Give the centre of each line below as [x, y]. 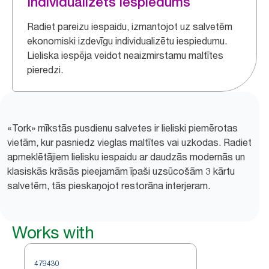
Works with [53, 232]
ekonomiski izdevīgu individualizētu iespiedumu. [127, 41]
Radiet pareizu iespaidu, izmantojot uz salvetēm [130, 26]
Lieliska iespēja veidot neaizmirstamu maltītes [125, 55]
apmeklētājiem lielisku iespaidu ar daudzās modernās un [126, 157]
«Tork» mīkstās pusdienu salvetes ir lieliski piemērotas [122, 128]
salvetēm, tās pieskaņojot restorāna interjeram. [109, 186]
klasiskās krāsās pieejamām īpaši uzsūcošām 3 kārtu [121, 171]
